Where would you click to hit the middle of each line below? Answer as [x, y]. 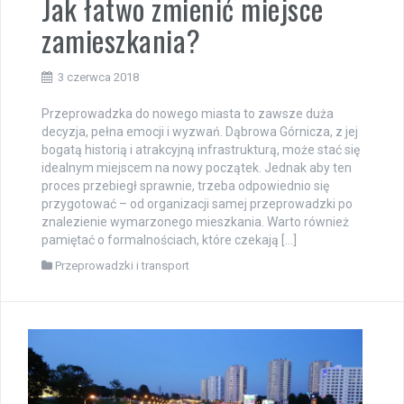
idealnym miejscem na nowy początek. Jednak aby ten [197, 167]
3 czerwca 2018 [98, 77]
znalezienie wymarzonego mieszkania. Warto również [195, 221]
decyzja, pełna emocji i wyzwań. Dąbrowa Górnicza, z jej [200, 131]
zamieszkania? [121, 40]
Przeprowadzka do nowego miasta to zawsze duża [188, 113]
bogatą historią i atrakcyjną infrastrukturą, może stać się [201, 149]
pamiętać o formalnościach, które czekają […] [169, 239]
